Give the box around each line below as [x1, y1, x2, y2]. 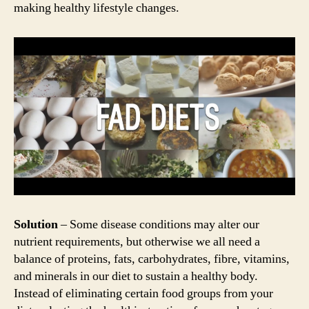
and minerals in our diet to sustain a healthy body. [14, 268, 258, 285]
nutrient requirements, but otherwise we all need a [14, 234, 260, 250]
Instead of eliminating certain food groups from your [14, 286, 273, 302]
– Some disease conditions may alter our [58, 217, 259, 233]
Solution [14, 217, 58, 233]
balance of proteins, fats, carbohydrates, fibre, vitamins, [14, 251, 290, 268]
